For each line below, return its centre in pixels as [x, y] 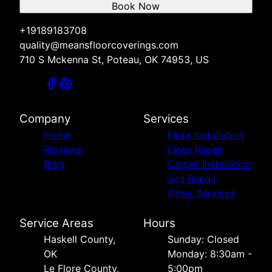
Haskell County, [80, 239]
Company [45, 118]
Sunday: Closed [203, 239]
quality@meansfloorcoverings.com [99, 45]
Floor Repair [195, 149]
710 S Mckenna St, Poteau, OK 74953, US [114, 59]
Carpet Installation [210, 164]
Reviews [63, 149]
